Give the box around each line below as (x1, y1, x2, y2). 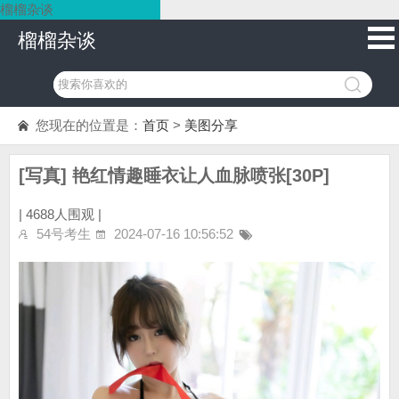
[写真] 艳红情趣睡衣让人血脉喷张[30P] (19, 166, 330, 185)
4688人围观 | (26, 207, 102, 222)
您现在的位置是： (36, 118, 142, 133)
